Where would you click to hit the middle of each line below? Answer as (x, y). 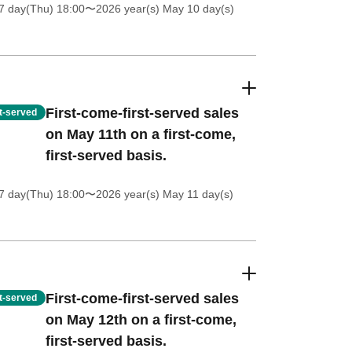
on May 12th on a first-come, (141, 320)
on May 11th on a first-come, (140, 134)
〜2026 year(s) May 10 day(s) (159, 9)
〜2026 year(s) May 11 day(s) (159, 194)
